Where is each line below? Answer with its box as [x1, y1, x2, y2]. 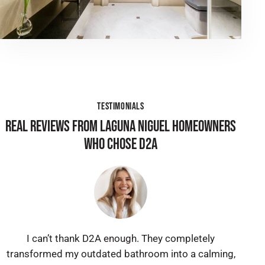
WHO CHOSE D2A [84, 135, 157, 154]
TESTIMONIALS [97, 101, 144, 113]
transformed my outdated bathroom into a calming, [6, 248, 235, 260]
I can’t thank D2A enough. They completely [27, 232, 215, 245]
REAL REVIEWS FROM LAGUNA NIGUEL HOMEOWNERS [5, 118, 236, 137]
